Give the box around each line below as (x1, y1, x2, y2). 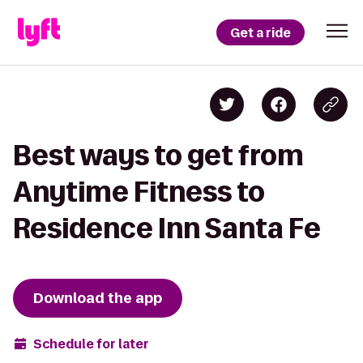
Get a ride (230, 23, 291, 41)
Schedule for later (33, 335, 149, 352)
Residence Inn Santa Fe (13, 213, 321, 243)
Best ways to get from (13, 140, 304, 170)
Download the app (33, 288, 162, 308)
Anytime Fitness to (13, 177, 265, 207)
